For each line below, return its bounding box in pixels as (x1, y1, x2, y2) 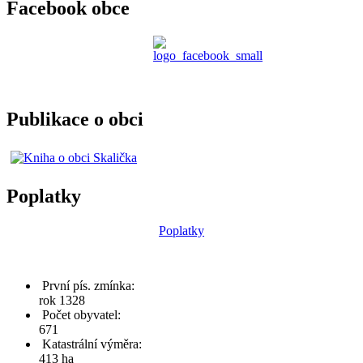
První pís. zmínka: (42, 278, 135, 293)
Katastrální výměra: (42, 336, 142, 351)
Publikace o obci (6, 109, 143, 130)
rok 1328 (39, 293, 85, 307)
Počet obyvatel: (42, 307, 121, 322)
